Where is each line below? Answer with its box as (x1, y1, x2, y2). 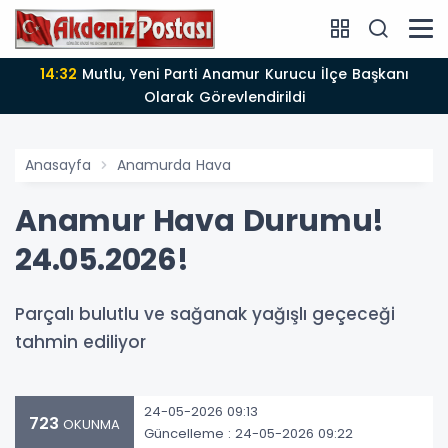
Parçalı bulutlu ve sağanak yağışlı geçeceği (15, 301, 395, 326)
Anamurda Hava (117, 154, 231, 175)
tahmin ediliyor (15, 329, 146, 354)
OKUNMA (59, 414, 120, 434)
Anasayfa (25, 154, 91, 175)
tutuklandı (308, 86, 384, 107)
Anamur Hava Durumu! (15, 199, 385, 242)
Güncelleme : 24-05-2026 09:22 (144, 424, 353, 444)
